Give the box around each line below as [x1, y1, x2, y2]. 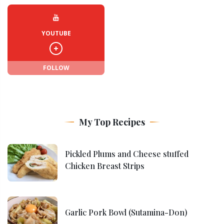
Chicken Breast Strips [65, 160, 144, 171]
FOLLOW [42, 63, 69, 72]
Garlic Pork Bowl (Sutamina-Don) [65, 207, 187, 217]
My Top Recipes [79, 115, 145, 128]
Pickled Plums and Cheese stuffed [65, 148, 188, 159]
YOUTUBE [41, 28, 71, 37]
